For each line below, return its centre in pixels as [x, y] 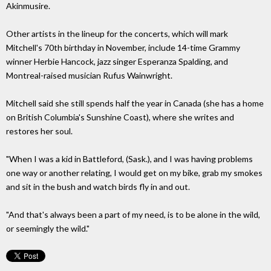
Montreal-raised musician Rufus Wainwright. [89, 76]
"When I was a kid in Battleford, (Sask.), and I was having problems [129, 159]
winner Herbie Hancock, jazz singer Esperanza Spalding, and [117, 62]
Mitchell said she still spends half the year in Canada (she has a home [135, 103]
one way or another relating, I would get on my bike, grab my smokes [134, 173]
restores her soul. [39, 131]
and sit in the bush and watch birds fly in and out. [98, 187]
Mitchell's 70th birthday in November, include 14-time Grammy [123, 48]
